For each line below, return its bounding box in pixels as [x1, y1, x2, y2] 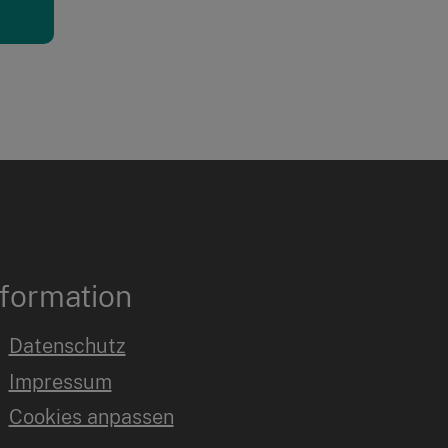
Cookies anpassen [8, 405, 174, 430]
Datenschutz [8, 334, 126, 359]
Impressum [8, 369, 112, 394]
